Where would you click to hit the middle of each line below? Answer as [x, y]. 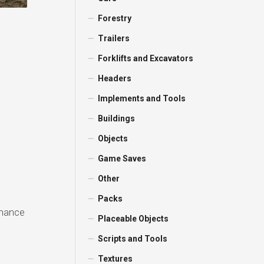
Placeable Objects [133, 219]
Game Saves [122, 159]
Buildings [117, 118]
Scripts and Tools [133, 239]
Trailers [114, 38]
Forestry [115, 18]
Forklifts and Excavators [146, 58]
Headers [115, 78]
